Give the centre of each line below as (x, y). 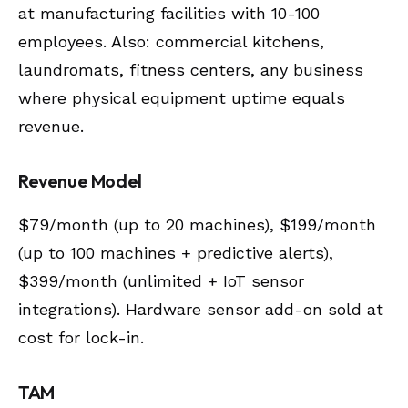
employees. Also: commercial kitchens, (171, 41)
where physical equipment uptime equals (182, 97)
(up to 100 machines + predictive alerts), (176, 252)
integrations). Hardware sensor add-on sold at (201, 309)
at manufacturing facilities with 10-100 (169, 13)
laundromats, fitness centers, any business (191, 69)
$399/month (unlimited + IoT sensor (161, 280)
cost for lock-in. (81, 337)
